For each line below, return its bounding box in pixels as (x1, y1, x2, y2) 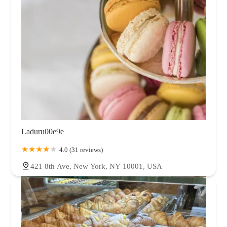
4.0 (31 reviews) (59, 145, 103, 154)
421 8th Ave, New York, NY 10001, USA (30, 162, 162, 170)
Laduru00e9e (21, 127, 64, 136)
